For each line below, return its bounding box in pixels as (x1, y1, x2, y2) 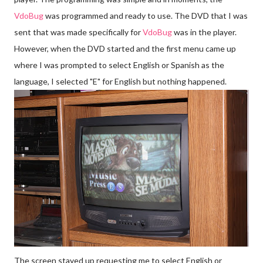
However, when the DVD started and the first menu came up (14, 43, 236, 53)
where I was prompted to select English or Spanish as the (14, 59, 224, 70)
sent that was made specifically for (14, 26, 143, 37)
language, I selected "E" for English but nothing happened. (14, 76, 227, 86)
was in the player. (172, 26, 237, 37)
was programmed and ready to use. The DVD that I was (43, 10, 248, 21)
